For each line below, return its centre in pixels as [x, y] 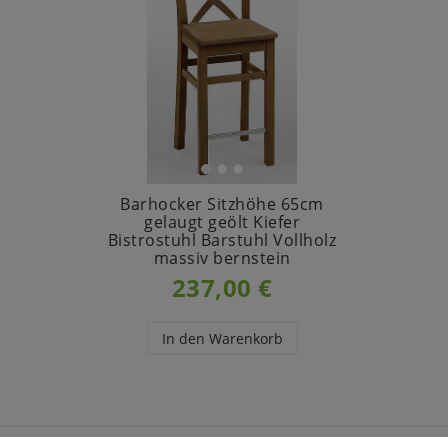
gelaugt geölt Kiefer [222, 222]
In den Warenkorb [222, 339]
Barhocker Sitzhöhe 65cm [222, 204]
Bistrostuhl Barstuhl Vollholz [222, 240]
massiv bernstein [222, 258]
